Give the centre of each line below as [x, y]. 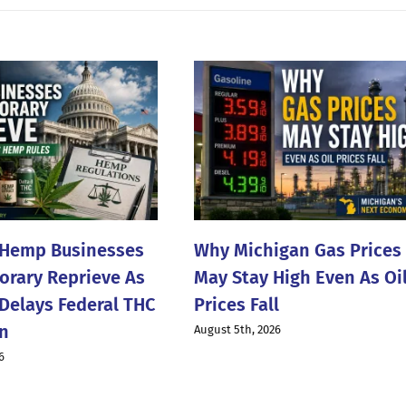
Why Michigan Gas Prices [297, 250]
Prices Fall [236, 304]
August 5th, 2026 [237, 329]
